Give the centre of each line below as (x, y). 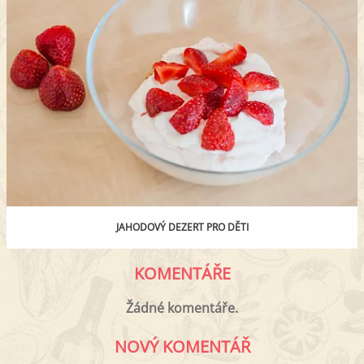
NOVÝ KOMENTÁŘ (182, 346)
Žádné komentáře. (182, 308)
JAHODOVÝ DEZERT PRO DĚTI (182, 227)
